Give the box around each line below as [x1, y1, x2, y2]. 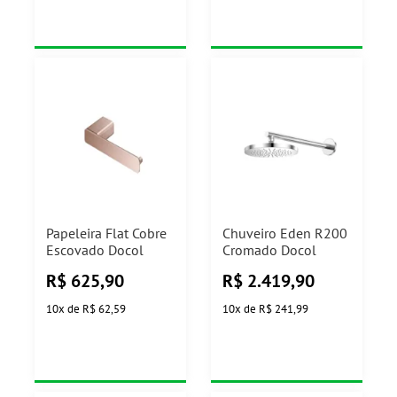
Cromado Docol [222, 241, 316, 260]
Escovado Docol [46, 241, 144, 260]
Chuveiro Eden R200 [222, 224, 347, 243]
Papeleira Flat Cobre [46, 224, 167, 243]
